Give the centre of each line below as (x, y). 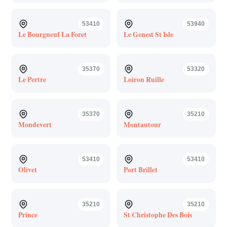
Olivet (27, 169)
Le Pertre (32, 79)
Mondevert (35, 124)
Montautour (142, 124)
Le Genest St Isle (148, 34)
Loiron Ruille (144, 79)
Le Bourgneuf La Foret (52, 34)
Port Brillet (140, 169)
